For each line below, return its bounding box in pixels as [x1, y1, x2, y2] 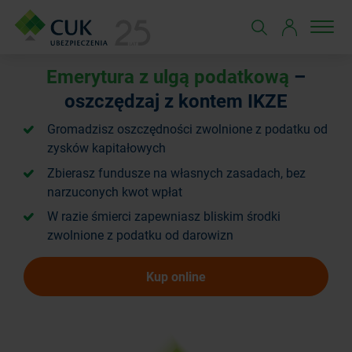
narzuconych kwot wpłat [47, 182, 182, 200]
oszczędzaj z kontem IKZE [64, 88, 288, 113]
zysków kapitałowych [47, 139, 166, 156]
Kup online [146, 268, 206, 284]
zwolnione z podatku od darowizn [47, 226, 233, 243]
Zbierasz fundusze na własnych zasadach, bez [47, 163, 306, 181]
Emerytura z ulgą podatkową [46, 64, 294, 89]
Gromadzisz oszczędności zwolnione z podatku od [47, 120, 328, 137]
